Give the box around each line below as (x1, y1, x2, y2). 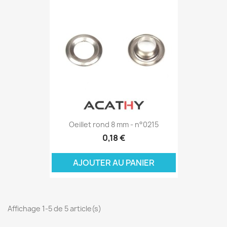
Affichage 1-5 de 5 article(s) (8, 203, 101, 213)
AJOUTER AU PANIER (62, 157, 165, 168)
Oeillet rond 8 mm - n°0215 (68, 119, 159, 129)
